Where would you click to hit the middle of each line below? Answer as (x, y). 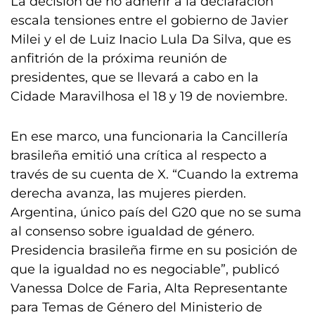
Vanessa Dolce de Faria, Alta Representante (149, 289)
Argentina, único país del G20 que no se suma (156, 213)
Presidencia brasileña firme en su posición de (154, 251)
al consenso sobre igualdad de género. (133, 232)
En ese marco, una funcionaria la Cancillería (149, 137)
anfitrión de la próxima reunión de (119, 59)
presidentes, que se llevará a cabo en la (135, 78)
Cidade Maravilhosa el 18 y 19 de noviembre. (149, 97)
